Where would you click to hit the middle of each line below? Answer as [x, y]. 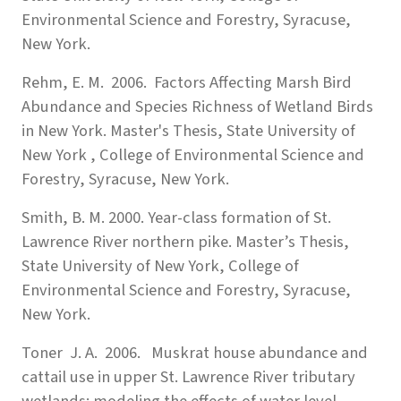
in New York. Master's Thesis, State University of [188, 130]
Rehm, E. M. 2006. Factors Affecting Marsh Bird [187, 82]
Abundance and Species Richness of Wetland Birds [197, 106]
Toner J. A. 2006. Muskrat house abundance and [195, 352]
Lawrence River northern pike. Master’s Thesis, [185, 241]
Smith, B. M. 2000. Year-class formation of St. [176, 217]
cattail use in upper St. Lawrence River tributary [188, 376]
